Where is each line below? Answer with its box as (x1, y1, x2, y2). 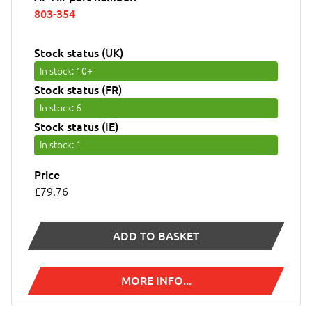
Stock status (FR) (34, 83, 122, 96)
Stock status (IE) (34, 120, 118, 133)
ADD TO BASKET (113, 229, 199, 242)
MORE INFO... (120, 274, 192, 287)
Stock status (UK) (34, 46, 123, 59)
